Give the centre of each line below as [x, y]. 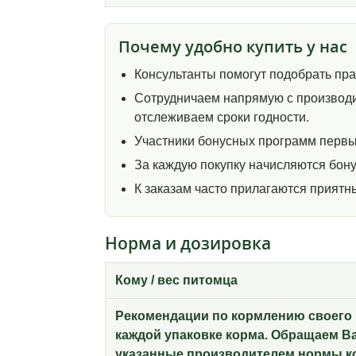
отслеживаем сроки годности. [222, 118]
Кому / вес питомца [176, 281]
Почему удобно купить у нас [233, 47]
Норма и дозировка [188, 244]
